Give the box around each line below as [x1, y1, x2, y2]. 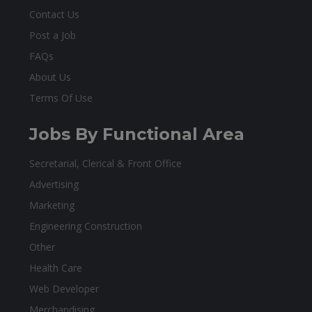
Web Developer [29, 282, 99, 295]
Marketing [29, 198, 75, 212]
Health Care [29, 261, 82, 274]
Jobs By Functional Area [29, 124, 244, 144]
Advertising [29, 178, 79, 191]
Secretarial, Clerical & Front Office [29, 157, 182, 170]
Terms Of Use [29, 91, 93, 104]
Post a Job [29, 29, 76, 42]
